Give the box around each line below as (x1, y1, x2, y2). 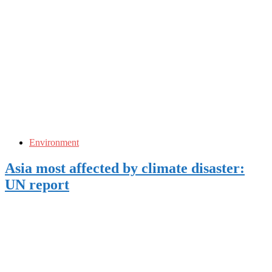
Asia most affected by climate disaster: (5, 160, 245, 176)
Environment (29, 137, 79, 148)
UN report (5, 176, 69, 192)
